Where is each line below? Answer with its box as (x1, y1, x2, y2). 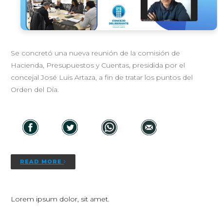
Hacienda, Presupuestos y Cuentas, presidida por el (11, 61, 185, 70)
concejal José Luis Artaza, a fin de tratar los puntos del (11, 73, 193, 82)
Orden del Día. (11, 85, 59, 94)
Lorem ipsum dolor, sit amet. (11, 195, 110, 204)
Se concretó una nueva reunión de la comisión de (11, 49, 181, 58)
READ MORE (20, 158, 64, 165)
